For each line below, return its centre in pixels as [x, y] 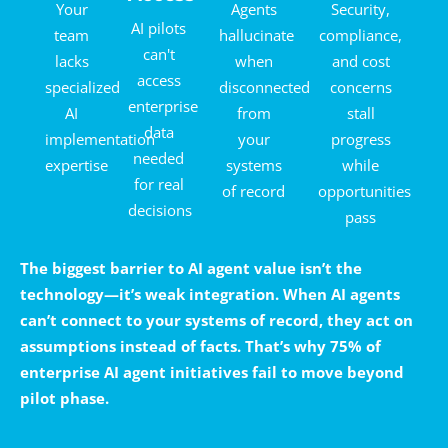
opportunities [365, 190]
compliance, [361, 34]
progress [360, 138]
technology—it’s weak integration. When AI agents [210, 293]
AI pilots [159, 27]
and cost [360, 60]
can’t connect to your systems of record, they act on [216, 319]
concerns [360, 86]
